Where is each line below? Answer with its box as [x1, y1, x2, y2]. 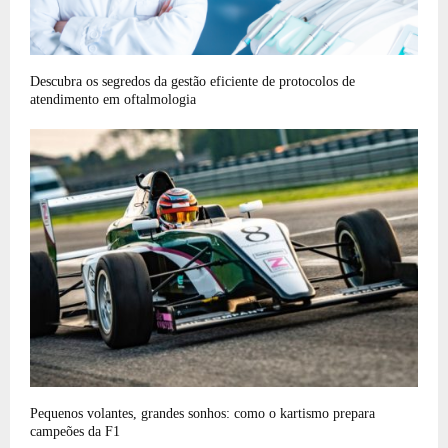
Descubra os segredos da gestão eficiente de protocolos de [30, 73, 355, 89]
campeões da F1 [30, 424, 128, 440]
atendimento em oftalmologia [30, 91, 196, 107]
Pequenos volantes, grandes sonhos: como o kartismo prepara [30, 406, 375, 422]
